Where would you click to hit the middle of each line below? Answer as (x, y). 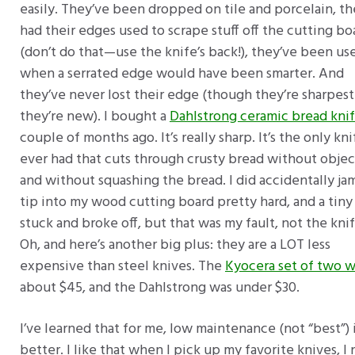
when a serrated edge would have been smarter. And (182, 74)
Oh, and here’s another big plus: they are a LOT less (175, 245)
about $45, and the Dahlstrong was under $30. (160, 288)
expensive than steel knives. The (122, 266)
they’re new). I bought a (95, 116)
